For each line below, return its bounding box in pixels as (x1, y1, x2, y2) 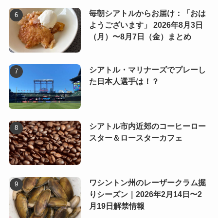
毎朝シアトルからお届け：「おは (89, 9, 206, 18)
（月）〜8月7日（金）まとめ (89, 32, 191, 41)
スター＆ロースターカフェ (89, 133, 182, 142)
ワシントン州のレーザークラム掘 (89, 178, 206, 187)
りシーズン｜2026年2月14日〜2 (89, 190, 202, 199)
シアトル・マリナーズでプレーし (89, 65, 206, 74)
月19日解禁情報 (89, 201, 145, 210)
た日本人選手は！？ (89, 77, 159, 86)
